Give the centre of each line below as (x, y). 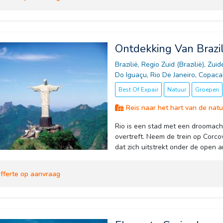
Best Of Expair (138, 90)
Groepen (207, 90)
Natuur (176, 90)
